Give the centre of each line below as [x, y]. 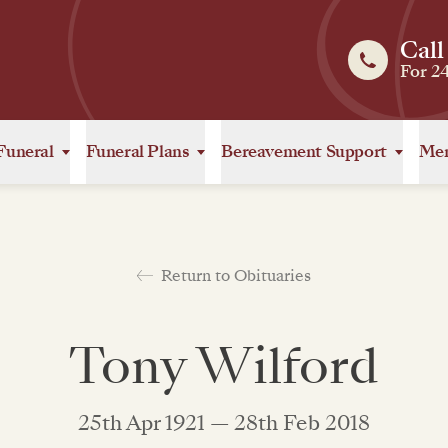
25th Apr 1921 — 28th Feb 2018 [224, 423]
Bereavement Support [304, 151]
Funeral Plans [137, 151]
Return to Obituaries [236, 275]
